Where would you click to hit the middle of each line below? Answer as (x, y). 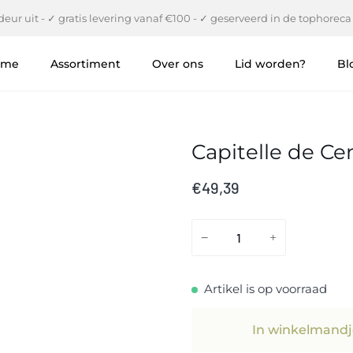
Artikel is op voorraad (266, 289)
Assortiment (85, 63)
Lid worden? (270, 63)
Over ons (177, 63)
